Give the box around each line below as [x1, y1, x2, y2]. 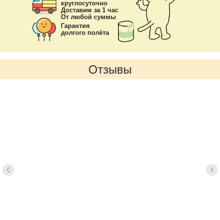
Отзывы [88, 63, 132, 77]
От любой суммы [61, 13, 116, 21]
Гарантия [61, 22, 90, 30]
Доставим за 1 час [61, 6, 118, 14]
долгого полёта [61, 29, 109, 37]
